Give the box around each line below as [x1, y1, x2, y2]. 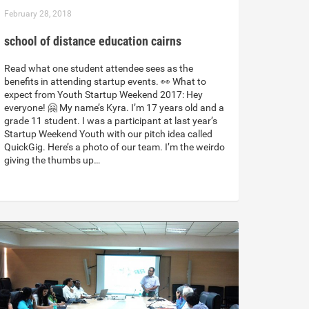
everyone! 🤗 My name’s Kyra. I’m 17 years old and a [4, 102, 224, 114]
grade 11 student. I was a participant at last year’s [4, 115, 217, 127]
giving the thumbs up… [4, 154, 100, 166]
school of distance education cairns [4, 34, 181, 49]
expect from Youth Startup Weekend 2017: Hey [4, 89, 203, 101]
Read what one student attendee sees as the [4, 63, 193, 74]
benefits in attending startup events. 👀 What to [4, 76, 206, 88]
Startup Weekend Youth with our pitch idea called [4, 128, 212, 140]
